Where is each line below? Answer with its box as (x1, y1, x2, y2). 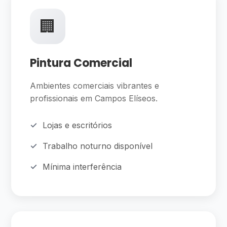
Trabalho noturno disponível (43, 141, 153, 151)
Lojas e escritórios (43, 120, 112, 130)
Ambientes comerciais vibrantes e (30, 81, 160, 91)
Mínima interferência (43, 162, 122, 172)
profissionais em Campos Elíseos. (30, 93, 158, 103)
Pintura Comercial (30, 55, 133, 71)
